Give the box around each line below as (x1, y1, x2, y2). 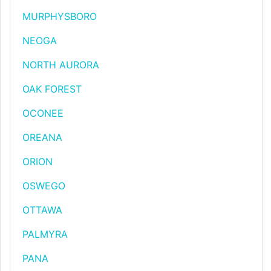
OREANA (22, 131, 62, 143)
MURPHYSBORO (22, 10, 97, 22)
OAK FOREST (22, 83, 82, 95)
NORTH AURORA (22, 59, 99, 71)
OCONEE (22, 107, 64, 119)
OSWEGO (22, 180, 65, 192)
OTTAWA (22, 204, 62, 216)
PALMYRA (22, 228, 68, 240)
